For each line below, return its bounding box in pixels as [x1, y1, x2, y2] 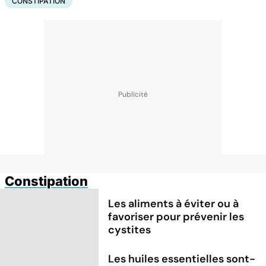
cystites [108, 222, 151, 237]
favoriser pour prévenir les [108, 209, 245, 224]
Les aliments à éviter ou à [108, 196, 239, 211]
